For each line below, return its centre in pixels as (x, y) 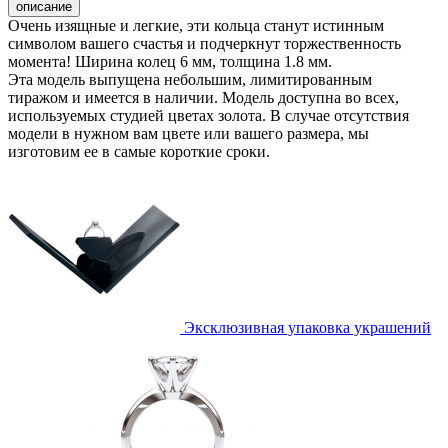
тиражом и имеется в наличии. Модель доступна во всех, (203, 98)
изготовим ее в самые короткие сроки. (139, 152)
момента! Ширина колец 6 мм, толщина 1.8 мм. (170, 62)
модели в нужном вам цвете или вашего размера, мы (188, 134)
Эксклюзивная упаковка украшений (307, 328)
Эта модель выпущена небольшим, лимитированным (190, 80)
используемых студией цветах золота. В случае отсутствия (208, 116)
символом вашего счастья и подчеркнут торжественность (204, 44)
